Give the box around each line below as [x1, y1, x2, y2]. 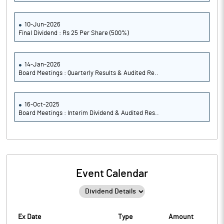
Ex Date [18, 213, 41, 220]
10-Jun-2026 [24, 21, 60, 28]
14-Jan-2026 [24, 61, 60, 68]
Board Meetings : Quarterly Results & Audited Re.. [18, 70, 158, 76]
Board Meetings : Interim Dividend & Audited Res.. [18, 110, 159, 116]
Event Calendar [76, 168, 148, 179]
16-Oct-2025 [24, 101, 59, 108]
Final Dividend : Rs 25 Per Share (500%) [18, 30, 128, 36]
